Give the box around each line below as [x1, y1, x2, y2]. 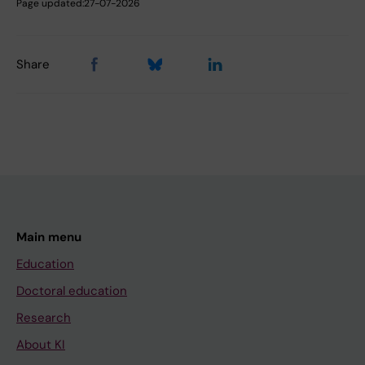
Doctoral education [16, 282, 127, 299]
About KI [16, 336, 65, 353]
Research [16, 309, 71, 326]
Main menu [16, 228, 81, 245]
